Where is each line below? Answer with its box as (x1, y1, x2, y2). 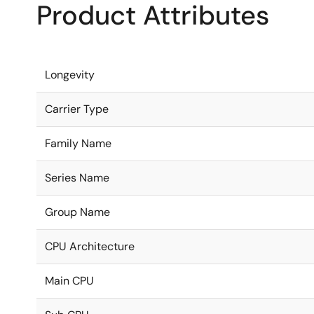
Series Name (45, 170, 109, 185)
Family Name (45, 136, 111, 151)
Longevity (45, 67, 95, 82)
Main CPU (45, 273, 94, 288)
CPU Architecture (45, 239, 135, 254)
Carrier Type (45, 102, 109, 116)
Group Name (45, 205, 110, 219)
